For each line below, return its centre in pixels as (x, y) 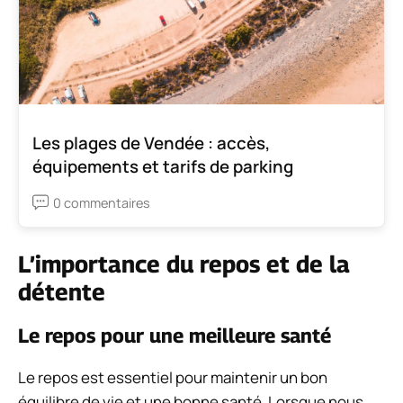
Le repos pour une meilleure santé (175, 335)
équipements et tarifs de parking (163, 166)
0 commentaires (102, 202)
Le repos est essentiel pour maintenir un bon (173, 377)
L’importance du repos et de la (184, 264)
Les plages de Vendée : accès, (151, 143)
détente (62, 291)
